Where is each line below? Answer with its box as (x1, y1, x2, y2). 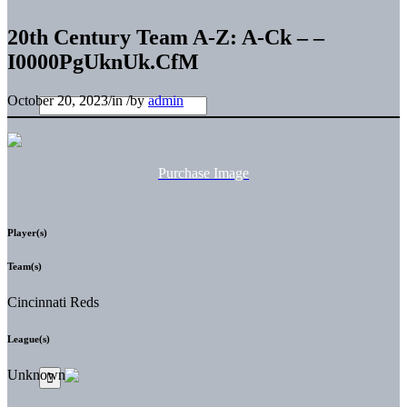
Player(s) (7, 226, 47, 238)
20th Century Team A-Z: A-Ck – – (7, 25, 324, 49)
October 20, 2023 (7, 92, 108, 108)
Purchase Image (158, 164, 249, 181)
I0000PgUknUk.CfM (7, 49, 199, 74)
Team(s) (7, 260, 42, 272)
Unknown (7, 366, 65, 382)
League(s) (7, 333, 50, 344)
